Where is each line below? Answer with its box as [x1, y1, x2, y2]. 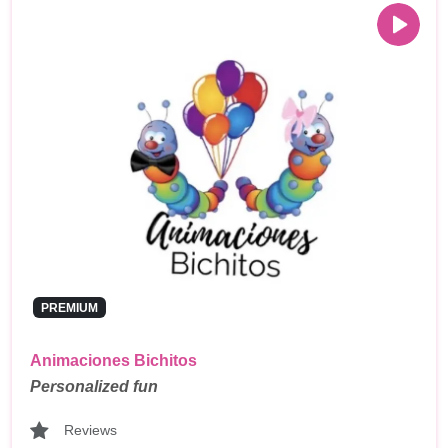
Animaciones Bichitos [30, 351, 197, 369]
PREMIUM [40, 300, 98, 315]
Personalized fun [30, 377, 158, 395]
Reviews [64, 422, 117, 439]
